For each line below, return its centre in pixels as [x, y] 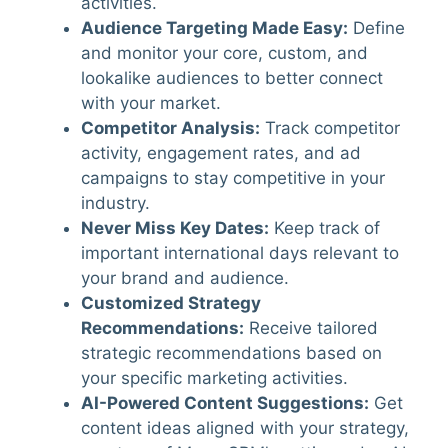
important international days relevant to [240, 253]
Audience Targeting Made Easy [212, 28]
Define [376, 28]
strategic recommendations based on [231, 353]
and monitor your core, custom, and [224, 53]
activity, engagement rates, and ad [221, 153]
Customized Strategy [171, 303]
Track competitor [330, 128]
